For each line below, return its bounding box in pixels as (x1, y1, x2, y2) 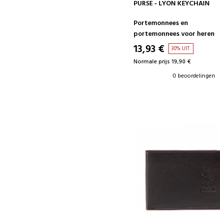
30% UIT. (171, 44, 191, 53)
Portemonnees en (134, 17, 189, 29)
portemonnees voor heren (134, 28, 215, 40)
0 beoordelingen (173, 71, 216, 81)
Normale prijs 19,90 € (134, 56, 191, 67)
